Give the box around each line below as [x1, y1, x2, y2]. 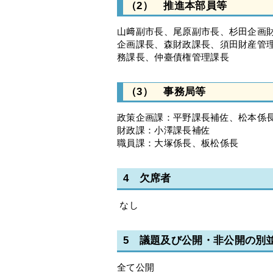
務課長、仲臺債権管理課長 [117, 52, 229, 63]
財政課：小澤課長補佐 [117, 125, 211, 136]
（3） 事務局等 [126, 86, 206, 98]
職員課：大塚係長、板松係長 [117, 138, 239, 149]
